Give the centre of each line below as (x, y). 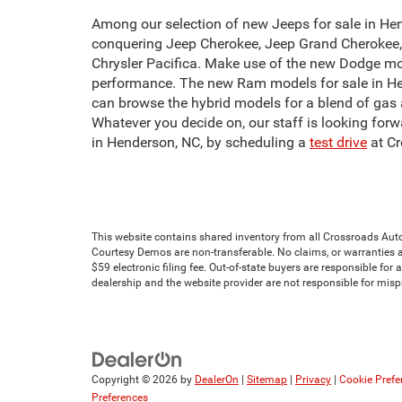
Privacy (313, 380)
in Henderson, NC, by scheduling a (201, 142)
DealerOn (217, 380)
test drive (338, 142)
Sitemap (267, 380)
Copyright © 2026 (136, 380)
